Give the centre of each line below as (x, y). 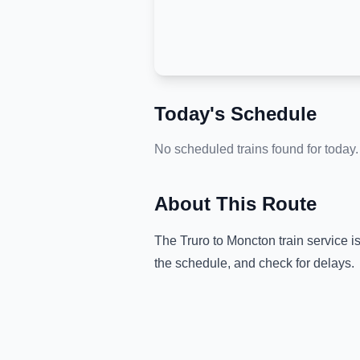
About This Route (235, 204)
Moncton (251, 241)
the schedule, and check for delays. (254, 263)
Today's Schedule (235, 114)
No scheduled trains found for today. (256, 149)
